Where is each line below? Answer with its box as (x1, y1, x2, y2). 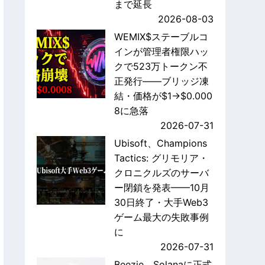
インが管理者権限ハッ (114, 46, 209, 58)
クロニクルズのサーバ (114, 167, 209, 179)
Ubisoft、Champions (114, 137, 207, 150)
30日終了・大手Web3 (114, 196, 208, 209)
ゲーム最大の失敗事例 (114, 211, 209, 224)
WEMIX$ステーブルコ (114, 31, 208, 43)
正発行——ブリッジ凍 (114, 75, 209, 88)
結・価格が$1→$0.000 (114, 90, 212, 102)
